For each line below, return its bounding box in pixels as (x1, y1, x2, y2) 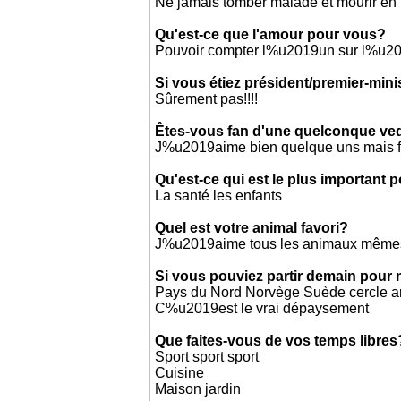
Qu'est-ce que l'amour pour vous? (155, 27, 386, 42)
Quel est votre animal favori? (155, 220, 348, 235)
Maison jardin (155, 381, 241, 397)
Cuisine (155, 365, 204, 380)
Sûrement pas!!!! (155, 91, 258, 107)
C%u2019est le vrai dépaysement (155, 301, 369, 316)
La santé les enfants (155, 188, 282, 203)
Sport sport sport (155, 349, 259, 364)
